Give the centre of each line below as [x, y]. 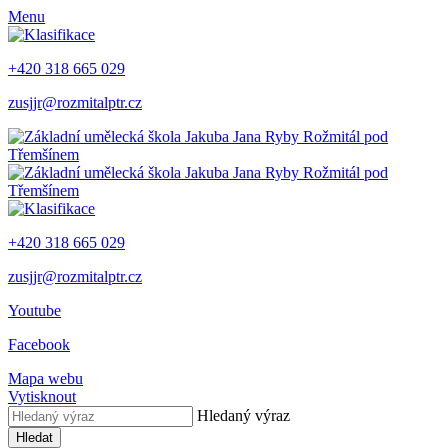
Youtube [34, 310]
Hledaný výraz [243, 415]
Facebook [39, 344]
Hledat [34, 437]
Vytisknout [42, 396]
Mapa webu [45, 378]
